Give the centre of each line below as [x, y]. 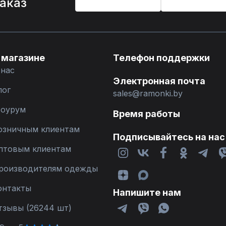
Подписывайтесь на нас [169, 137]
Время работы [147, 114]
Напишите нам [147, 192]
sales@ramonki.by [148, 93]
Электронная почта [159, 81]
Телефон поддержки [161, 58]
